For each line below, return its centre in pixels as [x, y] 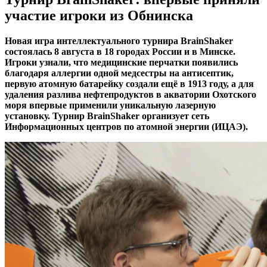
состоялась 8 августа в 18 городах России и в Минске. [120, 51]
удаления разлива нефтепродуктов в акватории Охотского [131, 94]
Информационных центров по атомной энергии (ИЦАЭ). [126, 126]
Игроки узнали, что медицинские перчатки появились [121, 62]
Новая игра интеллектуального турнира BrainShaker [119, 41]
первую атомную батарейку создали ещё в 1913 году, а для [129, 83]
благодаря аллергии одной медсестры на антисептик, [119, 73]
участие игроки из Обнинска [99, 15]
